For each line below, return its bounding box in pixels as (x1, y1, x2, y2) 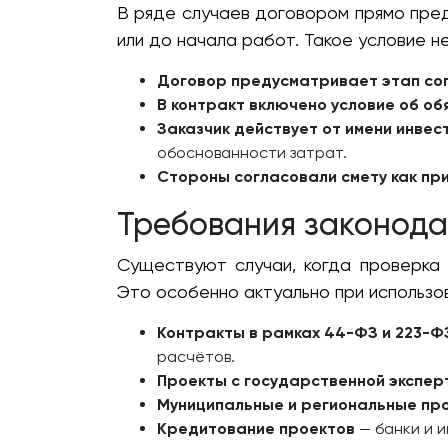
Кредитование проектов (157, 419, 355, 439)
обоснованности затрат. (157, 143, 347, 163)
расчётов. (157, 347, 235, 367)
